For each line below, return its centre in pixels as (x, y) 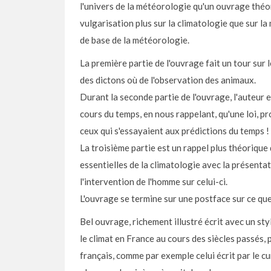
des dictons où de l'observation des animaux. (168, 80)
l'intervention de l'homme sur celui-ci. (154, 181)
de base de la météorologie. (135, 40)
